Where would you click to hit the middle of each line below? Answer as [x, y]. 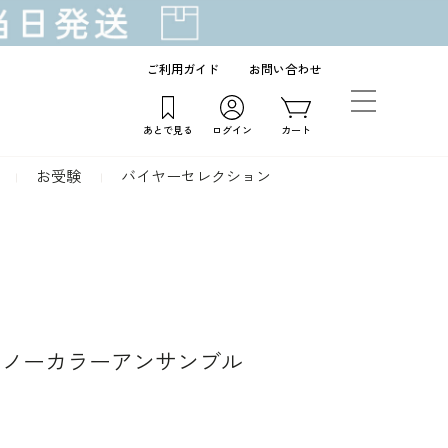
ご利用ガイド [183, 70]
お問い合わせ [285, 70]
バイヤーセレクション [196, 177]
